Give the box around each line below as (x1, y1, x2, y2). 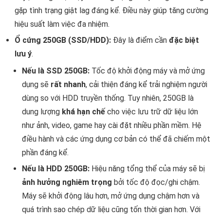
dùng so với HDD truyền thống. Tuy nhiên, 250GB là (22, 93, 194, 103)
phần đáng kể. (22, 147, 69, 157)
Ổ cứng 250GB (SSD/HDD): (15, 35, 111, 45)
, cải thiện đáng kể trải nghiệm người (86, 79, 207, 89)
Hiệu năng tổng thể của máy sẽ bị (90, 163, 205, 173)
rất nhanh (51, 79, 86, 89)
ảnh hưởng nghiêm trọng (22, 177, 112, 187)
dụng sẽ (22, 79, 51, 89)
